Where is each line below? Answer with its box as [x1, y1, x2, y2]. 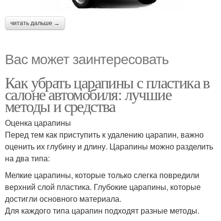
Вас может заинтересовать [5, 48, 169, 68]
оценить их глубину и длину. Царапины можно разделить [5, 140, 213, 152]
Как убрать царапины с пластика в [5, 71, 210, 93]
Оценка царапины [5, 116, 71, 128]
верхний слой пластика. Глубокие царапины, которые [5, 181, 201, 192]
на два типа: [5, 152, 50, 164]
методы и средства [5, 95, 115, 116]
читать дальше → [10, 19, 60, 27]
